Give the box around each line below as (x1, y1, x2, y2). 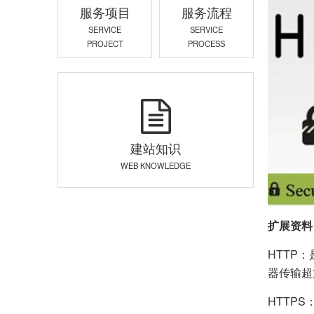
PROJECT (86, 38, 123, 50)
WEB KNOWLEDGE (121, 159, 191, 171)
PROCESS (188, 38, 225, 50)
